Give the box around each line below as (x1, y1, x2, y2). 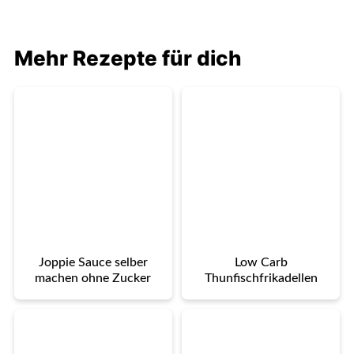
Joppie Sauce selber (38, 256, 148, 269)
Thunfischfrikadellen (204, 272, 318, 285)
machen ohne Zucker (35, 272, 152, 285)
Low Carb (234, 256, 288, 269)
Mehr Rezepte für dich (13, 46, 242, 71)
